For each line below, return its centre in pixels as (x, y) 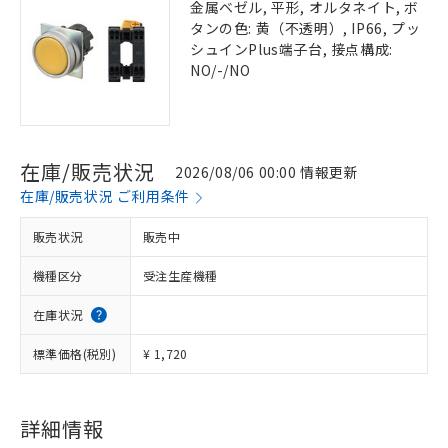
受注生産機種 (180, 275)
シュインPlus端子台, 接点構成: (291, 49)
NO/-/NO (220, 70)
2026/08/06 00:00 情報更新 (267, 171)
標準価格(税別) (75, 353)
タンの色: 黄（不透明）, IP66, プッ (305, 28)
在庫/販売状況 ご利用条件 (105, 196)
